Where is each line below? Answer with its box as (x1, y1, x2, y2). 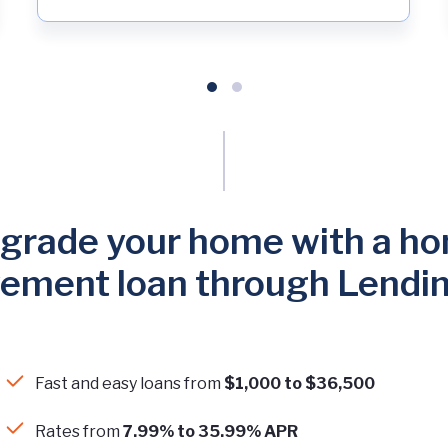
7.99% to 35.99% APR (123, 421, 298, 441)
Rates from (35, 421, 123, 441)
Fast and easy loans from (35, 374, 224, 394)
